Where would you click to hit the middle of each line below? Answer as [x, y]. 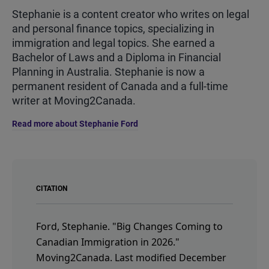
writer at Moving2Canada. [74, 100]
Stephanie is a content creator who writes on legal [131, 14]
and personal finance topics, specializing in [113, 28]
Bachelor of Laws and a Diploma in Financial [116, 57]
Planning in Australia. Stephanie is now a [108, 71]
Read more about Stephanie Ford [75, 123]
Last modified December [171, 257]
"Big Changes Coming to [168, 226]
